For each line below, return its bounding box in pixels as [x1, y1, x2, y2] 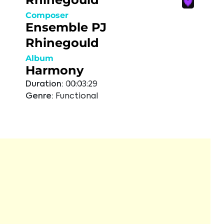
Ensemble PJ [25, 20, 106, 34]
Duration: [25, 80, 63, 88]
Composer [25, 10, 68, 20]
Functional [55, 92, 98, 100]
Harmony [25, 63, 83, 77]
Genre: [25, 92, 53, 100]
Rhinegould [25, 35, 99, 50]
